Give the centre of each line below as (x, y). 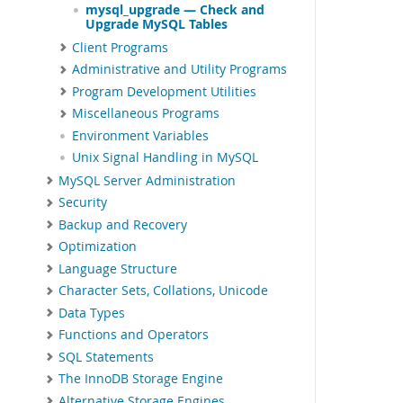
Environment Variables (140, 135)
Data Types (92, 313)
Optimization (98, 247)
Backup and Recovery (123, 224)
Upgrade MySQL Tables (157, 24)
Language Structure (118, 269)
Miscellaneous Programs (146, 114)
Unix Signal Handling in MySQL (165, 157)
